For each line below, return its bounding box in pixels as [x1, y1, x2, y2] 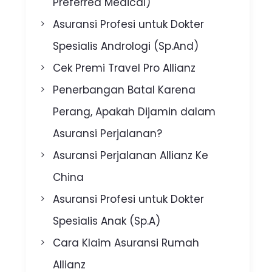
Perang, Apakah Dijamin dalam [53, 104, 216, 119]
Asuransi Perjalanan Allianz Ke [53, 148, 209, 163]
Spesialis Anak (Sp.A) [53, 213, 161, 228]
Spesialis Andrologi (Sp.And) [53, 38, 199, 53]
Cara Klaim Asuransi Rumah [53, 235, 200, 250]
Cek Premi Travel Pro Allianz [53, 60, 196, 75]
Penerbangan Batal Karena [53, 82, 196, 97]
